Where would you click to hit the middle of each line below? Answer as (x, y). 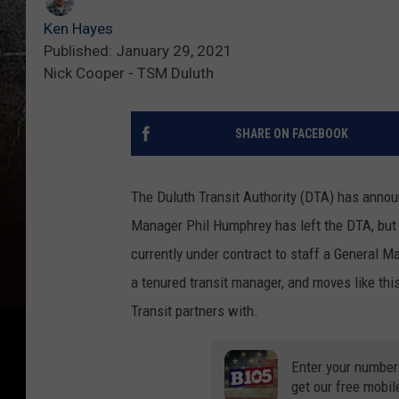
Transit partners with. (195, 310)
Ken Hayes (78, 28)
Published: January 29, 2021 (138, 50)
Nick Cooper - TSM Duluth (129, 73)
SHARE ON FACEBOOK (291, 133)
